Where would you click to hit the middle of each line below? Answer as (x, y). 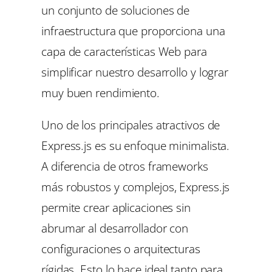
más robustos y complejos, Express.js (136, 186)
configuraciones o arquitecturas (121, 248)
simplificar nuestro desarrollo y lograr (135, 72)
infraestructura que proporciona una (133, 30)
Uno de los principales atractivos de (131, 124)
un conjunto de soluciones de (116, 10)
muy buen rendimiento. (100, 92)
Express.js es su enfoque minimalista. (136, 145)
